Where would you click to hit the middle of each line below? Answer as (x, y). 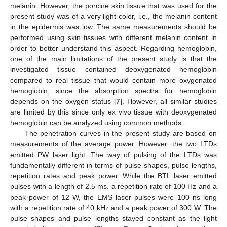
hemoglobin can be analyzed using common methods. (97, 123)
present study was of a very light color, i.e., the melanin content (113, 16)
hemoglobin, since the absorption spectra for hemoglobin (113, 91)
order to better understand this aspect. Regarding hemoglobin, (113, 48)
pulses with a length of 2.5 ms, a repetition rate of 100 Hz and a (113, 187)
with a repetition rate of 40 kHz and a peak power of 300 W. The (113, 208)
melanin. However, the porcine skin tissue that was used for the (113, 6)
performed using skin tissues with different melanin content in (113, 38)
